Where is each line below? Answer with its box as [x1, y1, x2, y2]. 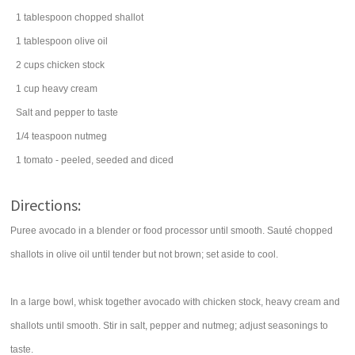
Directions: [10, 195, 82, 215]
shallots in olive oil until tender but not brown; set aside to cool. [10, 249, 279, 260]
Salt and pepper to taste [16, 107, 119, 118]
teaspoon [32, 131, 73, 142]
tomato [24, 155, 54, 166]
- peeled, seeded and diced [55, 155, 174, 166]
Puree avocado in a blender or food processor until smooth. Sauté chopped [10, 225, 334, 236]
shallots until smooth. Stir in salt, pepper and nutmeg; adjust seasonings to [10, 320, 329, 331]
